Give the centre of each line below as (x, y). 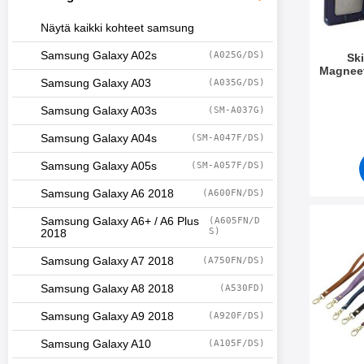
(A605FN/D (234, 221)
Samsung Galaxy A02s (99, 56)
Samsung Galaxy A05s (99, 166)
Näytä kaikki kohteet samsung (117, 28)
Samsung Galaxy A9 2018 (107, 316)
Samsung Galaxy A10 (96, 344)
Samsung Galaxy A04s (99, 139)
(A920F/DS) (236, 316)
